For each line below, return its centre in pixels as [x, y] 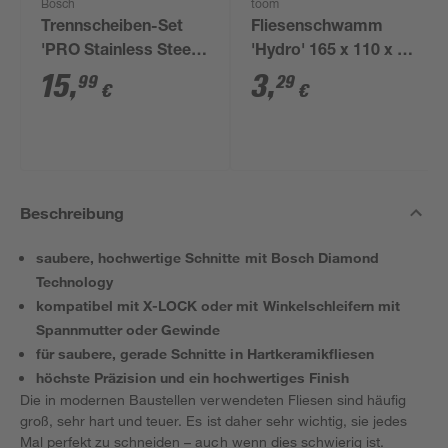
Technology [75, 281]
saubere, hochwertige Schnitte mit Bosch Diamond [207, 257]
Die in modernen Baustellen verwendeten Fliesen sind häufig [213, 399]
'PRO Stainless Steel [118, 52]
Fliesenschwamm [317, 28]
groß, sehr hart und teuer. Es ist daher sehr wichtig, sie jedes [214, 420]
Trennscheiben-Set [112, 28]
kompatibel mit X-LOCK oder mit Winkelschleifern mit [218, 305]
